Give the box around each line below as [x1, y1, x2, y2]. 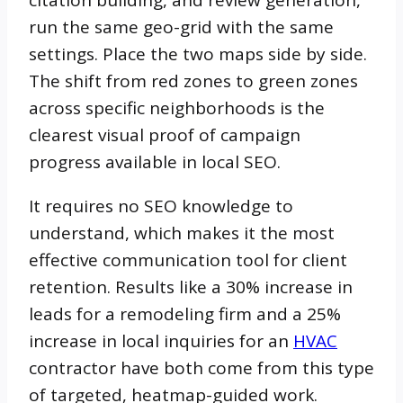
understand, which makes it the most [29, 220, 335, 245]
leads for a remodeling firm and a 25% [29, 301, 341, 326]
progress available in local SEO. [29, 149, 281, 174]
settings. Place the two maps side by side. [29, 41, 367, 66]
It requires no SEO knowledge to [29, 193, 293, 218]
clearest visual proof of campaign [29, 122, 300, 147]
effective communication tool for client [29, 247, 347, 272]
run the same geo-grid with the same [29, 14, 334, 39]
